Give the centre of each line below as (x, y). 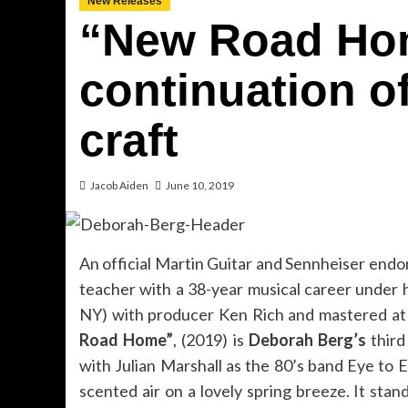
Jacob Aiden (119, 185)
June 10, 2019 (200, 185)
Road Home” (127, 340)
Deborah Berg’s (307, 340)
